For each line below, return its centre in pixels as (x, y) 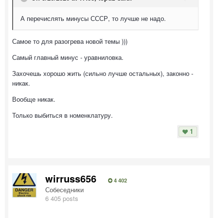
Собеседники (64, 189)
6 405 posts (62, 198)
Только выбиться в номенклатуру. (63, 115)
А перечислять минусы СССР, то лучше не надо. (94, 18)
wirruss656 (71, 178)
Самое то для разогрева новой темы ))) (71, 41)
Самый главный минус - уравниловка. (68, 57)
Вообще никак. (34, 99)
